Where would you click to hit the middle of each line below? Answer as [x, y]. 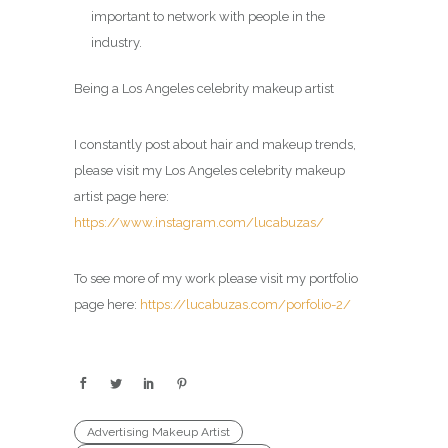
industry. [116, 43]
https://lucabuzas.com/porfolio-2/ [245, 305]
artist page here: [121, 197]
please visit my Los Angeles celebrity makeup [209, 171]
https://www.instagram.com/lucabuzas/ [199, 223]
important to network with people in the [207, 17]
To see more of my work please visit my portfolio [216, 279]
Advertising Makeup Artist [158, 432]
